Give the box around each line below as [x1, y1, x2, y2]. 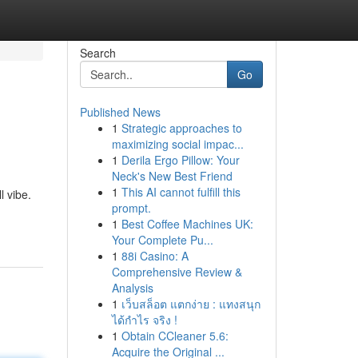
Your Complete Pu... [111, 232, 213, 248]
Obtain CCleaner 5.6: [121, 328, 229, 344]
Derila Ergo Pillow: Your [121, 152, 240, 168]
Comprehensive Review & [111, 264, 242, 280]
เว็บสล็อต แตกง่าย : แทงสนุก [121, 296, 261, 312]
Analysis [111, 280, 153, 296]
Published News [79, 104, 161, 120]
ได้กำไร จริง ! [111, 312, 177, 328]
